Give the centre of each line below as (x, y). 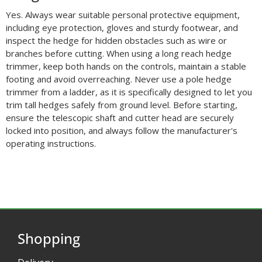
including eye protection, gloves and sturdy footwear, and (122, 27)
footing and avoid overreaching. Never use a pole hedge (118, 79)
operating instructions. (51, 143)
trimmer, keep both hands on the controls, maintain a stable (126, 66)
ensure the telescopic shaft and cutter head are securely (120, 117)
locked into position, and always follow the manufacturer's (121, 130)
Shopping (49, 238)
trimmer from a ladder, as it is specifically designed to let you (129, 92)
